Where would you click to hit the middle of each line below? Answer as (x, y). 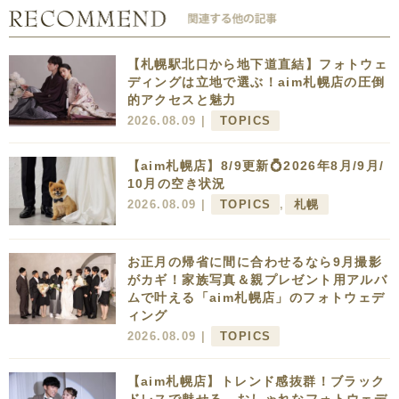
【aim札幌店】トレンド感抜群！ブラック (256, 382)
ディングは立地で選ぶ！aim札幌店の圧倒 (256, 81)
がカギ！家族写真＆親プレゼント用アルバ (257, 280)
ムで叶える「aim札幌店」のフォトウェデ (256, 298)
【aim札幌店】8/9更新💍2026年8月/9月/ (256, 165)
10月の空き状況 (176, 183)
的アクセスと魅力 (182, 99)
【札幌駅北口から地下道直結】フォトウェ (257, 64)
